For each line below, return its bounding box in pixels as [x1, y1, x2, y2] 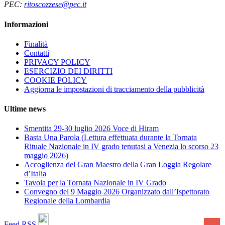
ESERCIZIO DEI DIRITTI [24, 66, 113, 75]
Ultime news [4, 104, 46, 114]
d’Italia [24, 169, 46, 178]
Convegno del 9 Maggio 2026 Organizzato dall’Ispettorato [24, 187, 209, 196]
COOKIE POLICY [24, 75, 87, 84]
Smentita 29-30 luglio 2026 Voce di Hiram [24, 124, 159, 133]
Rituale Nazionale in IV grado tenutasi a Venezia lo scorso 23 [24, 142, 218, 151]
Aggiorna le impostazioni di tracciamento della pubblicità [24, 84, 204, 93]
